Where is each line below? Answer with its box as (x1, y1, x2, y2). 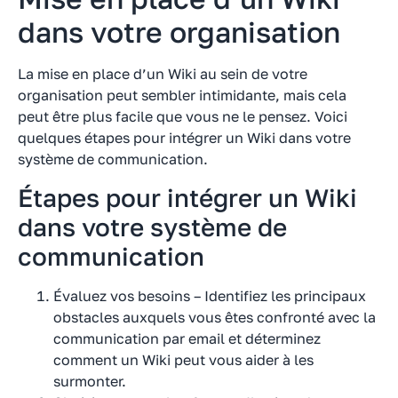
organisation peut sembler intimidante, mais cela (18, 86, 346, 105)
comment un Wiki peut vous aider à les (53, 350, 314, 369)
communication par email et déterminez (53, 329, 321, 347)
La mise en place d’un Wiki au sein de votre (18, 65, 307, 84)
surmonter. (53, 371, 126, 390)
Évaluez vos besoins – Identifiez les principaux (53, 286, 366, 305)
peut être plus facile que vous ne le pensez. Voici (18, 107, 347, 126)
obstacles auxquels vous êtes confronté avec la (53, 307, 376, 326)
